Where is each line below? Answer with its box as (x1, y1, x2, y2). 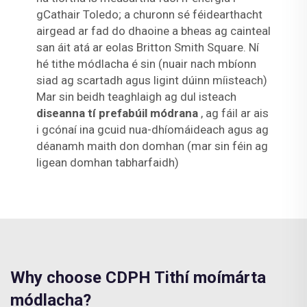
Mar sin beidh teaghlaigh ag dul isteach (36, 89, 236, 103)
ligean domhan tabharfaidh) (36, 155, 179, 169)
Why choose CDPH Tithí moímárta (10, 267, 266, 287)
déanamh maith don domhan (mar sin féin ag (36, 138, 268, 153)
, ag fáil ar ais (200, 106, 269, 120)
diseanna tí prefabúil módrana (36, 106, 201, 120)
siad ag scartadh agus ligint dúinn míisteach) (36, 73, 267, 87)
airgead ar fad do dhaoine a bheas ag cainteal (36, 23, 271, 38)
